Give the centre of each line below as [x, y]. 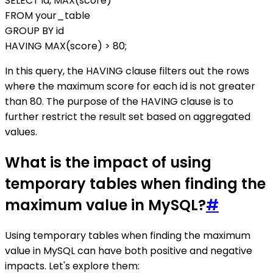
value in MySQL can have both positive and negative [129, 251]
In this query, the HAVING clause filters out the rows [127, 71]
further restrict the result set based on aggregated [128, 117]
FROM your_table [48, 16]
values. [21, 132]
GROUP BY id [34, 31]
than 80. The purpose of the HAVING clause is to [119, 102]
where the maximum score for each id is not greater [130, 87]
